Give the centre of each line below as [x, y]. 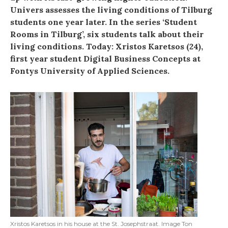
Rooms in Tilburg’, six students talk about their [107, 34]
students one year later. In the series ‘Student [104, 22]
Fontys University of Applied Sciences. [90, 70]
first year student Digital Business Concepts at [105, 58]
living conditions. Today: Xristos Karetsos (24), [107, 46]
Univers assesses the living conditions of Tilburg [111, 9]
